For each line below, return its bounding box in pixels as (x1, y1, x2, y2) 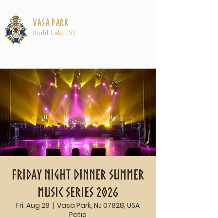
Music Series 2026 (37, 185, 118, 199)
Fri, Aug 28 (16, 200, 50, 210)
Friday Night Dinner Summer (12, 167, 144, 182)
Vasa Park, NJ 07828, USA (57, 200, 140, 210)
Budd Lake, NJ (33, 28, 75, 36)
